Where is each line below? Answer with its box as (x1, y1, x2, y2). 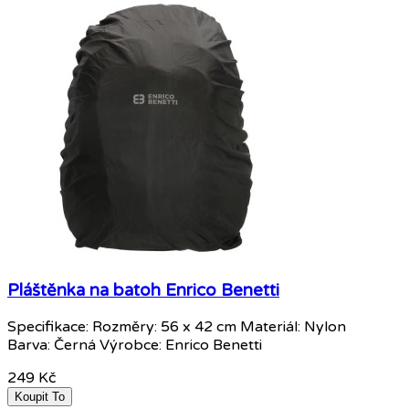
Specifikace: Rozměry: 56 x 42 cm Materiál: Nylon (7, 317, 350, 336)
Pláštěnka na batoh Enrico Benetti (7, 280, 279, 301)
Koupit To (15, 389, 65, 404)
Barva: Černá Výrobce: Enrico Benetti (7, 335, 262, 354)
